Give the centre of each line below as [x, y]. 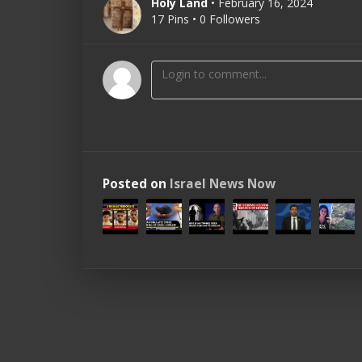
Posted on [136, 183]
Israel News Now [223, 183]
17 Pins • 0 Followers [206, 19]
